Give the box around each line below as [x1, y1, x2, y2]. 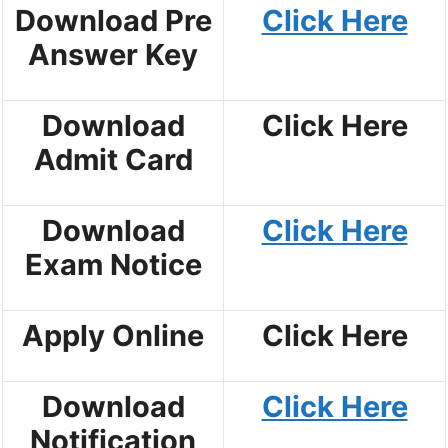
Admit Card [33, 141, 193, 177]
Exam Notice [24, 246, 202, 282]
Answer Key [28, 36, 198, 72]
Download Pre [14, 2, 212, 38]
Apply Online [22, 317, 204, 353]
